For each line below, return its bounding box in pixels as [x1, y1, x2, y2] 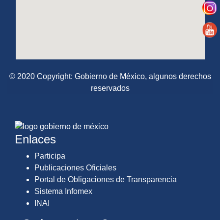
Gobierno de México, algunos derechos [74, 72, 211, 81]
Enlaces [15, 133, 56, 146]
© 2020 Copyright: [9, 72, 75, 81]
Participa [34, 152, 65, 161]
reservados [90, 83, 130, 92]
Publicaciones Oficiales [34, 164, 116, 172]
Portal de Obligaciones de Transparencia [34, 175, 177, 184]
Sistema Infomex [34, 187, 92, 196]
